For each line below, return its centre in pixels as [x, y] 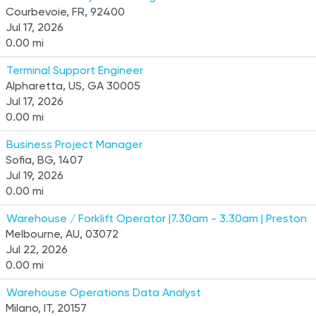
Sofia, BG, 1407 [44, 160]
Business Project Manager [74, 144]
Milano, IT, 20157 [46, 308]
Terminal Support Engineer [75, 70]
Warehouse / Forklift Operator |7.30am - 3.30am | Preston [157, 218]
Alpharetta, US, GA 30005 [73, 86]
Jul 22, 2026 [37, 249]
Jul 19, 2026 [35, 175]
